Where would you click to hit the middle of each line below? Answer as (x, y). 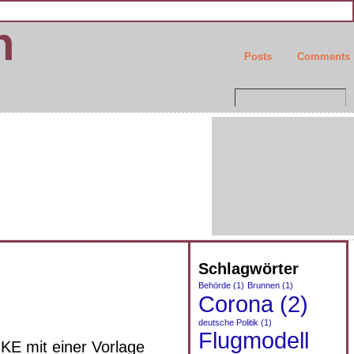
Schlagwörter (248, 268)
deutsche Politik (228, 322)
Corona (235, 304)
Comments (324, 56)
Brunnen (263, 285)
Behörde (214, 285)
